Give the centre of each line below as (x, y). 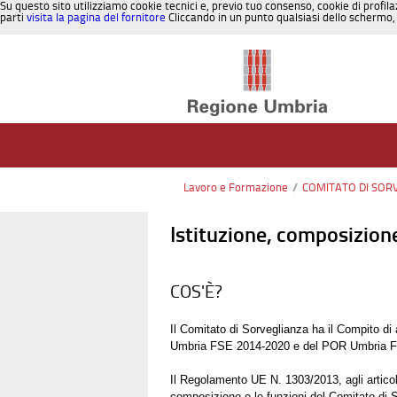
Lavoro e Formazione (236, 187)
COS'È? (196, 291)
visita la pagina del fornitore (96, 17)
